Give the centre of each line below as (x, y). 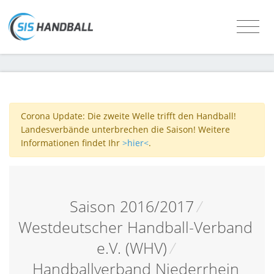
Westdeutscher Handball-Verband (135, 227)
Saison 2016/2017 (131, 206)
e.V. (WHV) (131, 248)
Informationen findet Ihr (71, 143)
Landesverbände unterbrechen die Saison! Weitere (125, 130)
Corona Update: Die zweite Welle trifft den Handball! (128, 116)
